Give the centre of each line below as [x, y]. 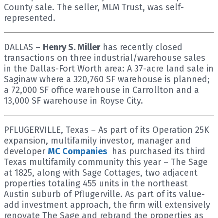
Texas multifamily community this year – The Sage [106, 162]
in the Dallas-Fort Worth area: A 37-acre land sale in [109, 68]
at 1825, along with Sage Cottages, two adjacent [101, 173]
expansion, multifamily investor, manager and [97, 140]
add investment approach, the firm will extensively [107, 205]
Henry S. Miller [72, 47]
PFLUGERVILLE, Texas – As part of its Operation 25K [107, 130]
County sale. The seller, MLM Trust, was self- [94, 7]
